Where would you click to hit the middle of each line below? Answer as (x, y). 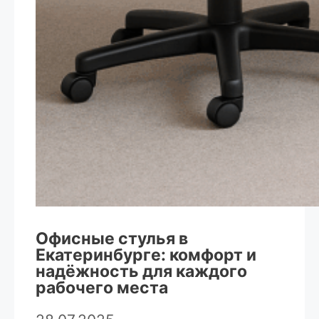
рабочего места (102, 288)
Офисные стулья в (112, 239)
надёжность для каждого (141, 272)
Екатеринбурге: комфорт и (146, 255)
